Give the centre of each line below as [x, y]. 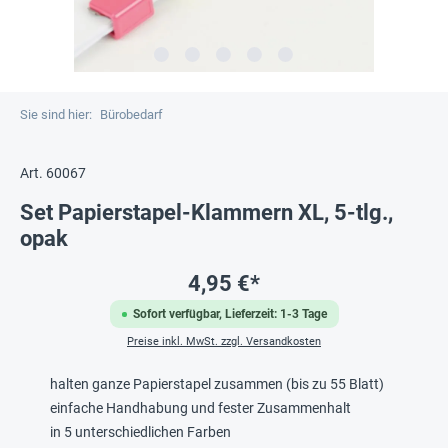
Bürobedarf [131, 114]
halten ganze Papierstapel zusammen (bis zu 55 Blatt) [217, 384]
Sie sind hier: [56, 114]
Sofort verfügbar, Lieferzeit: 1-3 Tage [229, 314]
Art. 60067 [53, 173]
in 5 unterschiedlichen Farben [140, 432]
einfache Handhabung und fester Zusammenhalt [200, 408]
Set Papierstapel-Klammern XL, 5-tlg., [206, 212]
